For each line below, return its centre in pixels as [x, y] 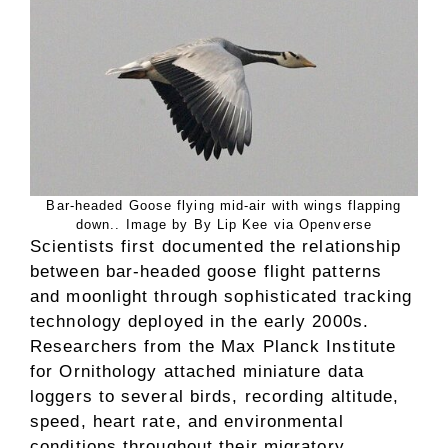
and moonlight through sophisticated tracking [221, 297]
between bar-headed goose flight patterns [206, 272]
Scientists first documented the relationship [216, 247]
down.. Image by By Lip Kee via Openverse [223, 225]
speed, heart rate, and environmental [187, 422]
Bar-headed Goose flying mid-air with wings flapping [224, 206]
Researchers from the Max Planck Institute [213, 347]
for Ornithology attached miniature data [197, 372]
